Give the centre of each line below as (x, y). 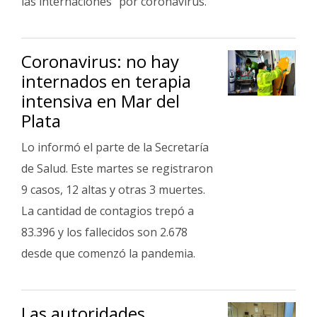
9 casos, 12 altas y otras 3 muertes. (113, 190)
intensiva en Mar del (100, 101)
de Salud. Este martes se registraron (117, 168)
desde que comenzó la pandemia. (108, 253)
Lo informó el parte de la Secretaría (115, 147)
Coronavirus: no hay (100, 61)
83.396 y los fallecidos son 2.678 (104, 232)
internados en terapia (106, 81)
